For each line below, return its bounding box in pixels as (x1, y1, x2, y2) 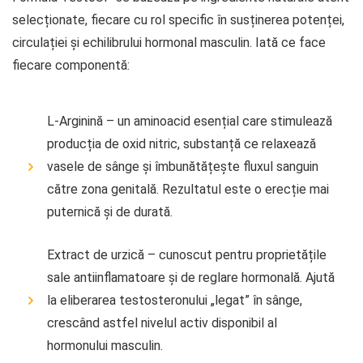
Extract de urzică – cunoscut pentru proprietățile (47, 246, 327, 263)
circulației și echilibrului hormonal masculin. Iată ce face (12, 34, 326, 50)
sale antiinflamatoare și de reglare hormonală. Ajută (47, 269, 335, 285)
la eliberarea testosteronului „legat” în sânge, (47, 292, 302, 308)
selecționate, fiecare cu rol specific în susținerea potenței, (12, 11, 344, 28)
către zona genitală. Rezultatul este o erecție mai (47, 181, 329, 197)
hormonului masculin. (47, 337, 163, 353)
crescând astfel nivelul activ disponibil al (47, 314, 277, 331)
